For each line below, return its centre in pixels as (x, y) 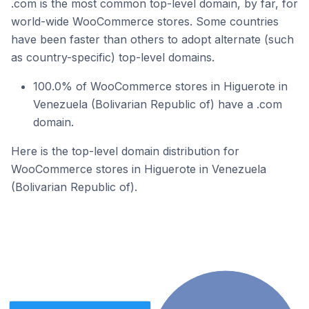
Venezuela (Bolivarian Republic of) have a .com (158, 104)
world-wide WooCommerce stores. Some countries (145, 21)
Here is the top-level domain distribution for (125, 151)
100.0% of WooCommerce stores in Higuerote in (160, 86)
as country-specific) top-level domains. (113, 57)
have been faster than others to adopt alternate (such (152, 39)
